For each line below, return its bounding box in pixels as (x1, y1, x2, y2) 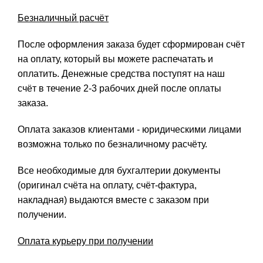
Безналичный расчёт (18, 13, 109, 23)
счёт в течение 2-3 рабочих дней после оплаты (18, 83, 221, 94)
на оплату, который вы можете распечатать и (18, 54, 213, 65)
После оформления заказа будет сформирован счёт (18, 39, 245, 50)
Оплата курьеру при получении (18, 236, 153, 247)
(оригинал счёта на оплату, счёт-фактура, (18, 180, 197, 191)
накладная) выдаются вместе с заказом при (18, 195, 209, 205)
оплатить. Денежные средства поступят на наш (18, 69, 225, 79)
